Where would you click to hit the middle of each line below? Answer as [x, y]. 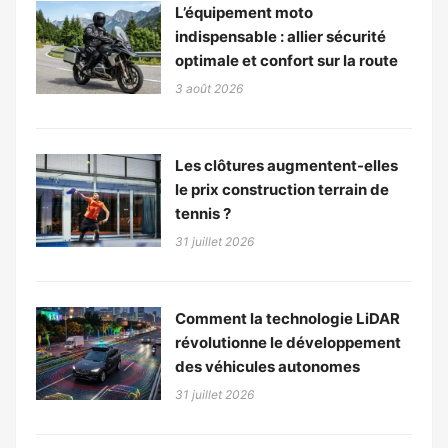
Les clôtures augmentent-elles [286, 165]
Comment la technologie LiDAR [287, 318]
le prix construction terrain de [282, 189]
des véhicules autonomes [267, 366]
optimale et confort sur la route [286, 60]
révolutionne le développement [288, 342]
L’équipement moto [244, 12]
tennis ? [203, 213]
